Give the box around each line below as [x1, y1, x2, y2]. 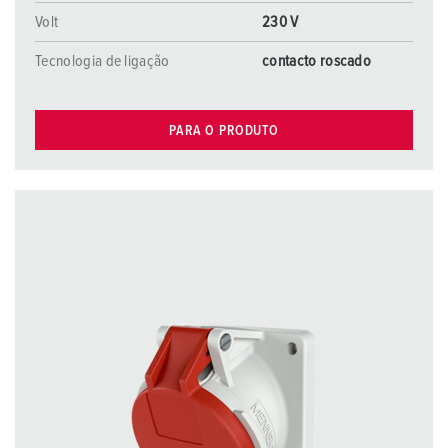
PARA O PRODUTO [169, 123, 279, 138]
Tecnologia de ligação [35, 53, 170, 69]
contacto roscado [262, 53, 372, 69]
